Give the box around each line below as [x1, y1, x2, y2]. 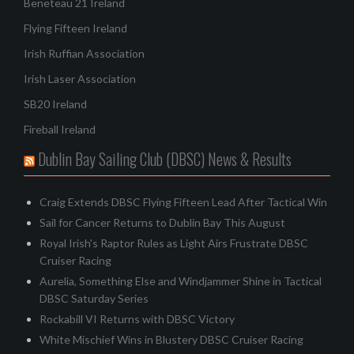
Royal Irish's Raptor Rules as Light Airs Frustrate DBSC [40, 235, 308, 250]
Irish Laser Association [24, 71, 136, 85]
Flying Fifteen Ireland [24, 21, 127, 35]
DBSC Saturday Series [40, 291, 149, 305]
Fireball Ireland [24, 122, 96, 136]
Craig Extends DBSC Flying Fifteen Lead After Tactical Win [40, 194, 327, 209]
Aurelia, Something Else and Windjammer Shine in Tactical [40, 273, 322, 288]
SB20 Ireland [24, 96, 87, 111]
